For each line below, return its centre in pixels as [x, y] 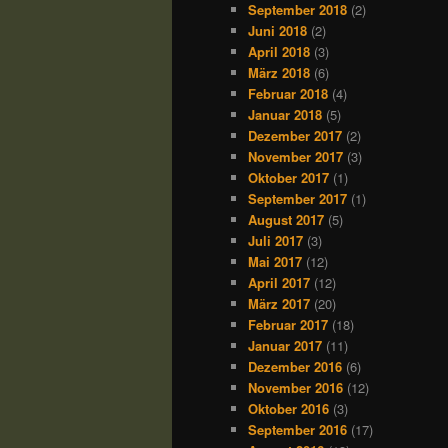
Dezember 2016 [295, 366]
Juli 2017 [275, 240]
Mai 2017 [275, 261]
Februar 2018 [288, 93]
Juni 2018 [277, 30]
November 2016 [295, 387]
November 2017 [295, 156]
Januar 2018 [285, 114]
